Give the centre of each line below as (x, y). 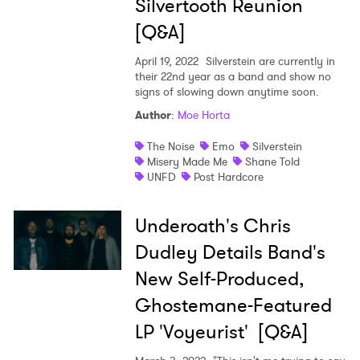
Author (153, 115)
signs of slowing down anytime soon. (227, 92)
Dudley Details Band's (230, 253)
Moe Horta (203, 115)
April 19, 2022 (166, 61)
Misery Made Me (187, 162)
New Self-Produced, (219, 279)
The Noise (170, 147)
